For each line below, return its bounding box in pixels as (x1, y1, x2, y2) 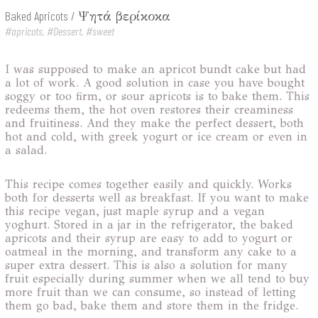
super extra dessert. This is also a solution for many (5, 258, 288, 272)
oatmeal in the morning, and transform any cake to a (5, 244, 297, 258)
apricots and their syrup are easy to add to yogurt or (5, 231, 293, 245)
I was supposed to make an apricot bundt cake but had (5, 62, 307, 76)
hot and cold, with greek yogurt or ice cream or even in (5, 129, 308, 143)
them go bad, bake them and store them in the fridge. (5, 298, 299, 312)
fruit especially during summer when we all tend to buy (5, 271, 310, 285)
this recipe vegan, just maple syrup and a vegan (5, 204, 265, 218)
